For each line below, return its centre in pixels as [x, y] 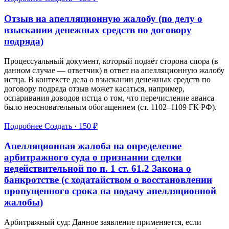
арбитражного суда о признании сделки [93, 157]
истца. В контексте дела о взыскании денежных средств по [107, 79]
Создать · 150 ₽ [71, 126]
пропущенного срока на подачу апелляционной [110, 191]
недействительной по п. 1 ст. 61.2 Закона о [98, 169]
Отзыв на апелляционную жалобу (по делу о [103, 18]
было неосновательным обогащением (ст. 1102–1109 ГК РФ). [110, 107]
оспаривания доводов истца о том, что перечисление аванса [109, 98]
